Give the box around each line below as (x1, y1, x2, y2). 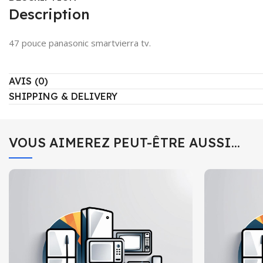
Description (9, 5, 90, 23)
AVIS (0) (9, 75, 48, 87)
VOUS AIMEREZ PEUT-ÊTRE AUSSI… (9, 134, 240, 151)
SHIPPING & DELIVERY (9, 90, 117, 102)
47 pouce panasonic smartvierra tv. (9, 37, 151, 49)
